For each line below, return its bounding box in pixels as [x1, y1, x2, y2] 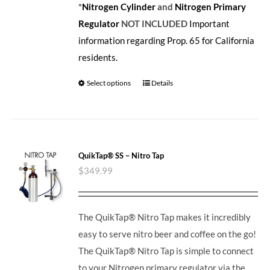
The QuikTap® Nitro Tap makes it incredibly [78, 211, 251, 222]
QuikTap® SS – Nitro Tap [78, 150, 165, 160]
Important [189, 17, 230, 29]
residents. [78, 51, 118, 63]
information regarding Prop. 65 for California [78, 34, 255, 46]
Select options [87, 78, 131, 87]
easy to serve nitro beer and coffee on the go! [78, 228, 257, 239]
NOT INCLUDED [119, 17, 188, 29]
